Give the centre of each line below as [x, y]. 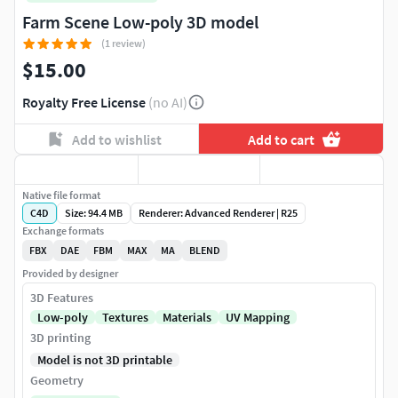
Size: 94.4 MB [94, 213]
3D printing [60, 338]
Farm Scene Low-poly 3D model [140, 22]
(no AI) [168, 103]
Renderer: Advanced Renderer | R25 [218, 213]
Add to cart [282, 139]
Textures [125, 318]
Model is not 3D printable [105, 360]
